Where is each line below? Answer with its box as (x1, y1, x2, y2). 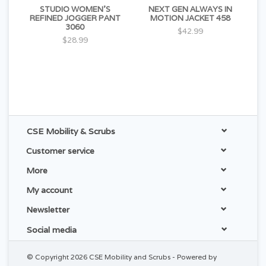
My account (26, 185, 72, 196)
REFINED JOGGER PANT (29, 13, 121, 24)
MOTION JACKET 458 (150, 13, 230, 24)
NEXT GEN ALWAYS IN (148, 4, 232, 15)
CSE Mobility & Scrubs (27, 125, 115, 137)
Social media (27, 224, 77, 235)
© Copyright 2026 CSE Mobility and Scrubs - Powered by (27, 252, 217, 261)
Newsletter (26, 204, 69, 216)
